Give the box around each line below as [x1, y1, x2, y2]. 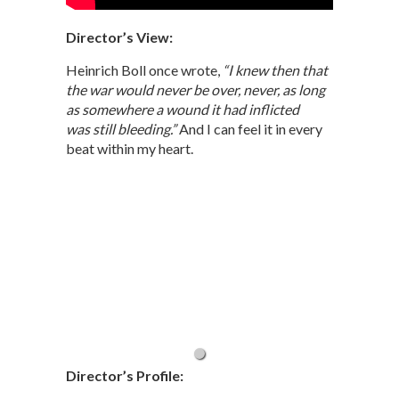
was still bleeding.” [66, 120, 176, 138]
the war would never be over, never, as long [66, 81, 325, 99]
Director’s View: [66, 28, 173, 46]
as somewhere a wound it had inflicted [66, 101, 299, 118]
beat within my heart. [66, 140, 193, 158]
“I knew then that [223, 61, 328, 79]
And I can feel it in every [176, 120, 322, 138]
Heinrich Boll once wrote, [66, 61, 223, 79]
